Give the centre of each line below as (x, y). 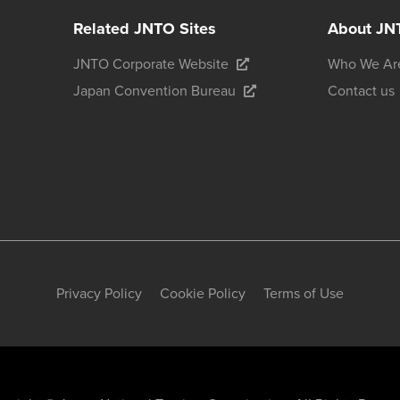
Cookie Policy (203, 294)
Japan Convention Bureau (154, 91)
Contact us (361, 91)
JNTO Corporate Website (150, 64)
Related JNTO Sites (144, 29)
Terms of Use (304, 294)
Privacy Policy (99, 294)
